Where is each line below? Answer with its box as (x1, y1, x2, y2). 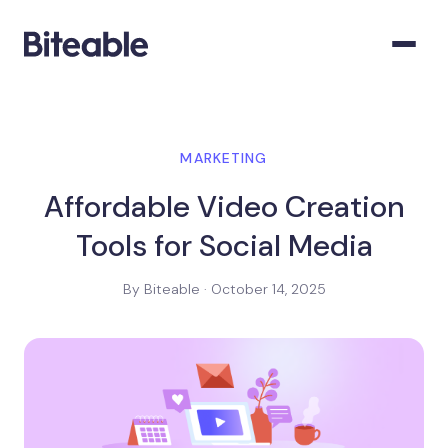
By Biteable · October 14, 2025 (122, 280, 326, 298)
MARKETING (180, 149, 268, 167)
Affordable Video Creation (44, 187, 404, 226)
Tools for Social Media (75, 226, 373, 265)
